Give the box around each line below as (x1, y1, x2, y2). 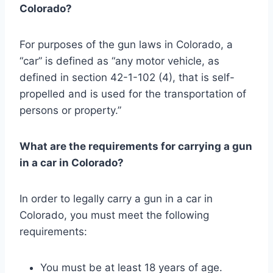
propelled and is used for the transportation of (19, 87, 246, 100)
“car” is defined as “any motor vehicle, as (19, 54, 219, 67)
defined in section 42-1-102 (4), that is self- (19, 71, 235, 83)
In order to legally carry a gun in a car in (19, 192, 213, 205)
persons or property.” (19, 104, 121, 116)
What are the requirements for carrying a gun (19, 140, 252, 152)
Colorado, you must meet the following (19, 208, 209, 221)
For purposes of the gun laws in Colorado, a (19, 38, 233, 51)
